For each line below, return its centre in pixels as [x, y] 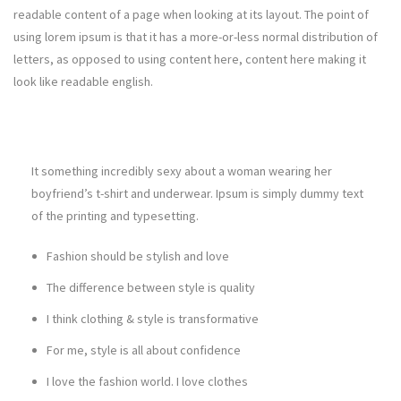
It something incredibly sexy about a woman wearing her [182, 171]
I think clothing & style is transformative [153, 319]
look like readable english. [83, 81]
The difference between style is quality [151, 287]
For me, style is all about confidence [144, 350]
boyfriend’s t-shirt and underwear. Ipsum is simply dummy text [197, 193]
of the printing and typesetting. [115, 216]
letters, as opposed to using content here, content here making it [190, 59]
